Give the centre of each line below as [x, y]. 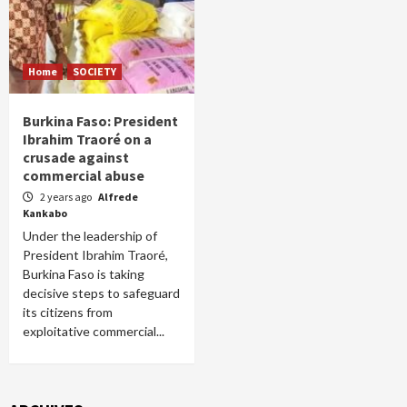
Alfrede [118, 197]
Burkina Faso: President [100, 121]
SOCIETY [94, 71]
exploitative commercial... [94, 331]
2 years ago [67, 197]
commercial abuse [84, 175]
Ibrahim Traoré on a [87, 139]
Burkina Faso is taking [84, 274]
